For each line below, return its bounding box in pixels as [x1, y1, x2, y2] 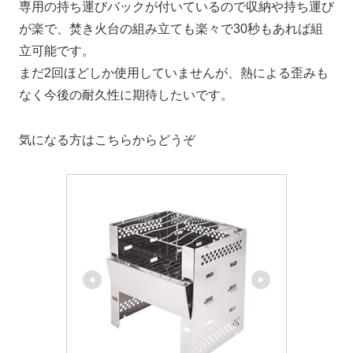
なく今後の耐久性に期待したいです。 [19, 88, 233, 102]
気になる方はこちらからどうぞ [19, 133, 195, 147]
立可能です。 [19, 44, 95, 58]
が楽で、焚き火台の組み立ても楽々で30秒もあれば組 [19, 22, 323, 36]
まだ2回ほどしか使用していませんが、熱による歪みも [19, 66, 329, 80]
